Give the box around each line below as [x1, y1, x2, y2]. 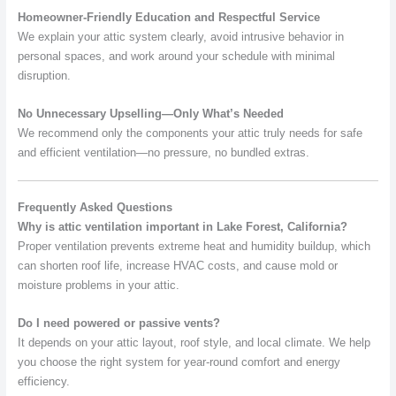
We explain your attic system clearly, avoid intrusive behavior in [17, 30, 344, 44]
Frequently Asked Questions [17, 201, 172, 215]
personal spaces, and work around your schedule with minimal [17, 49, 335, 64]
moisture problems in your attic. [17, 278, 179, 293]
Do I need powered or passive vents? [17, 316, 220, 330]
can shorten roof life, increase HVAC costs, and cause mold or [17, 259, 338, 273]
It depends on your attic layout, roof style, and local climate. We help [17, 335, 370, 349]
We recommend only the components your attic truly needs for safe [17, 126, 362, 140]
